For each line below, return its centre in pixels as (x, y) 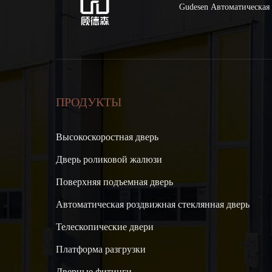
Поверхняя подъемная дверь (114, 182)
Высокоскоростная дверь (107, 137)
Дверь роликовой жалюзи (109, 160)
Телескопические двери (105, 227)
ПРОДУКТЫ (89, 102)
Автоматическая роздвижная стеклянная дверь (153, 205)
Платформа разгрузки (101, 250)
